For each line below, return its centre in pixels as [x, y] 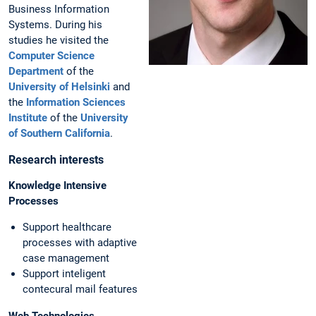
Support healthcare [67, 227]
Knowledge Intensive [57, 186]
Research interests [56, 160]
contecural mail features [80, 290]
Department [36, 72]
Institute [28, 118]
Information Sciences [76, 103]
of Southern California [59, 134]
